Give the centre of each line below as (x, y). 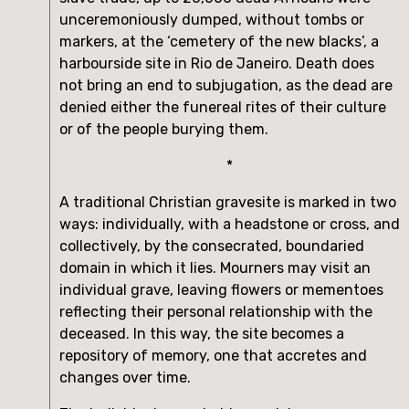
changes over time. (125, 377)
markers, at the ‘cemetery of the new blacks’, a (219, 41)
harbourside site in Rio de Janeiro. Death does (217, 63)
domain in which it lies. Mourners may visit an (215, 267)
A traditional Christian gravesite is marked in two (228, 202)
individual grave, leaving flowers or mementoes (221, 289)
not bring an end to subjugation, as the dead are (226, 85)
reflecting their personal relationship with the (216, 311)
